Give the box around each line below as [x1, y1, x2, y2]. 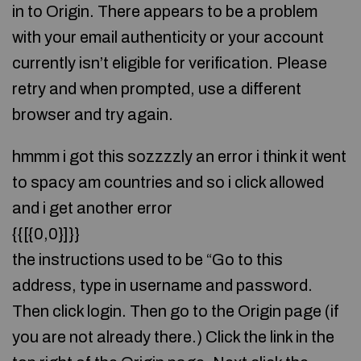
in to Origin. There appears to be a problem [12, 2, 317, 20]
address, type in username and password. [12, 276, 313, 294]
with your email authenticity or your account [12, 28, 324, 46]
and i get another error [12, 199, 172, 217]
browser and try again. [12, 106, 173, 123]
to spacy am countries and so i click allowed [12, 173, 324, 191]
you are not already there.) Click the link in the [12, 328, 334, 346]
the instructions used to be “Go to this [12, 251, 283, 268]
